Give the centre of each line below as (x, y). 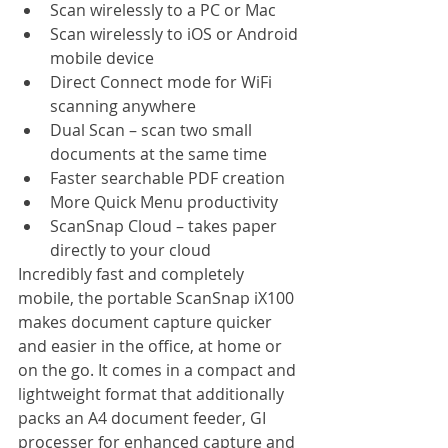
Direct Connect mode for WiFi (163, 81)
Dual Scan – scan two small (153, 129)
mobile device (104, 57)
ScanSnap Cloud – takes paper (165, 225)
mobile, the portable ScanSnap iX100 (158, 297)
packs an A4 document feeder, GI (144, 417)
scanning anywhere (123, 105)
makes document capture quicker (147, 321)
